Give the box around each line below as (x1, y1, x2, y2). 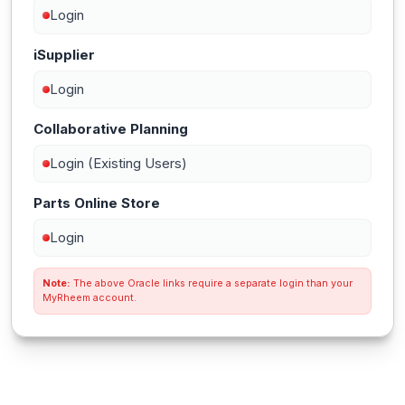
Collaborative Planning (33, 120, 188, 137)
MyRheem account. (42, 292, 137, 304)
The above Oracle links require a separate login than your (71, 278, 353, 289)
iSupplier (33, 46, 95, 63)
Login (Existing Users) (50, 155, 187, 172)
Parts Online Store (33, 194, 160, 212)
